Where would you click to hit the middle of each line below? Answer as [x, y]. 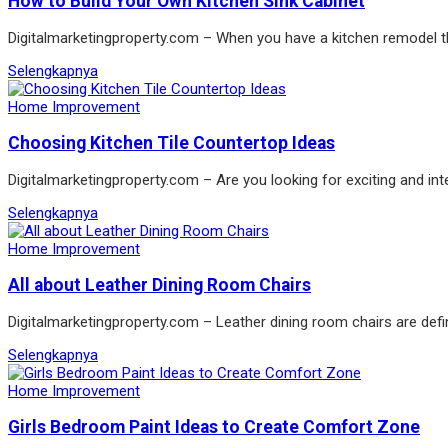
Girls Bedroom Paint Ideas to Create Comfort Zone [214, 427]
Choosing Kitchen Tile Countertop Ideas [171, 143]
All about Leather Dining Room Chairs [159, 285]
